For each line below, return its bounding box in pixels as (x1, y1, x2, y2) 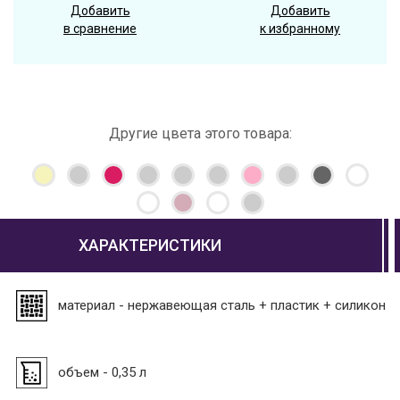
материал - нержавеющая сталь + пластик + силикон (58, 296, 386, 313)
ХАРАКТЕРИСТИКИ (79, 236, 221, 255)
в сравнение (63, 21, 137, 37)
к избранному (260, 21, 340, 37)
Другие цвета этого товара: (108, 125, 292, 143)
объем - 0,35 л (58, 363, 146, 380)
